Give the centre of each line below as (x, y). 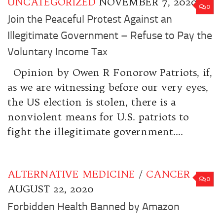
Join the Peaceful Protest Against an (90, 19)
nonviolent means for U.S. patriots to (98, 117)
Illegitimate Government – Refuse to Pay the (110, 36)
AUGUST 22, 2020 (51, 189)
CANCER (168, 174)
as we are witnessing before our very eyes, (108, 87)
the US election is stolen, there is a (92, 102)
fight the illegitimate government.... (95, 132)
